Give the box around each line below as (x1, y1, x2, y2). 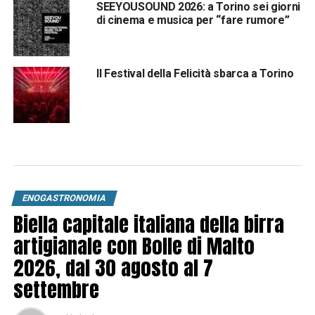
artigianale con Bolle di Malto (13, 230, 255, 261)
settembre (13, 274, 99, 304)
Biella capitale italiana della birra (13, 208, 284, 239)
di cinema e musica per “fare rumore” (96, 13, 290, 27)
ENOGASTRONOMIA (20, 192, 108, 203)
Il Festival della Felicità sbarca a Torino (96, 66, 294, 80)
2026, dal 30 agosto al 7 (13, 252, 213, 283)
